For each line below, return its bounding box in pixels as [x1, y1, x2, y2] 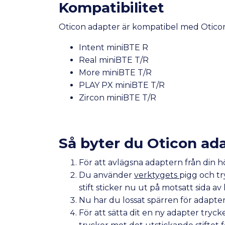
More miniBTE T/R [79, 68, 152, 78]
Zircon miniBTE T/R [79, 93, 156, 103]
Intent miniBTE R [79, 43, 148, 53]
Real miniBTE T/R [79, 55, 149, 65]
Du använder [79, 170, 134, 180]
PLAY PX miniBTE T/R [79, 80, 165, 90]
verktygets [134, 170, 179, 180]
